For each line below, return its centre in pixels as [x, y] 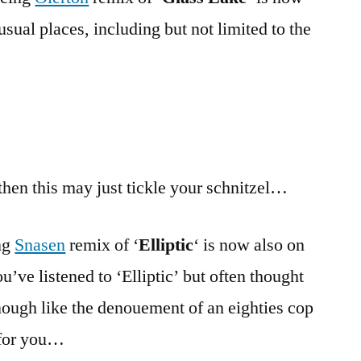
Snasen [40, 245]
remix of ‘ [102, 245]
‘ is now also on [249, 245]
